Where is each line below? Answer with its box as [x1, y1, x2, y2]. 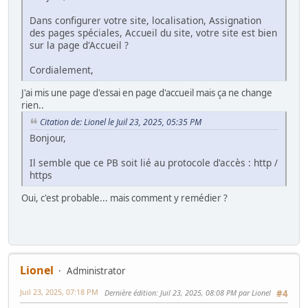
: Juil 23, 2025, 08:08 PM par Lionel [156, 287, 271, 298]
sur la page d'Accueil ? [30, 38, 129, 52]
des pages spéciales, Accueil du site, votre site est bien [30, 26, 277, 40]
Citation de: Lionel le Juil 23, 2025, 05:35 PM [40, 116, 201, 129]
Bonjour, [30, 131, 66, 145]
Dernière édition [104, 287, 156, 298]
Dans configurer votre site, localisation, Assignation [30, 14, 261, 27]
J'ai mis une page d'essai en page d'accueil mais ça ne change [21, 87, 272, 100]
